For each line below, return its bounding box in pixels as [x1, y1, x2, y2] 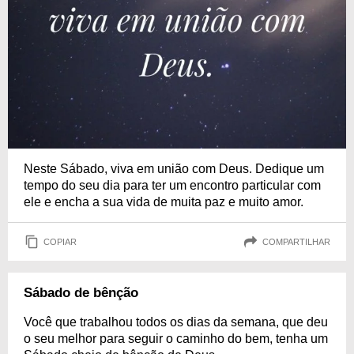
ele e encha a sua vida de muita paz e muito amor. [24, 195, 303, 209]
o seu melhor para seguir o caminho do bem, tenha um [24, 332, 328, 345]
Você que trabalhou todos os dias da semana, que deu [24, 315, 328, 329]
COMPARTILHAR [262, 236, 330, 247]
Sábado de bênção [24, 285, 138, 300]
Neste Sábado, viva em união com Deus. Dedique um [24, 162, 324, 175]
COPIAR [43, 236, 77, 247]
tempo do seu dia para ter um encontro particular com [24, 179, 321, 192]
